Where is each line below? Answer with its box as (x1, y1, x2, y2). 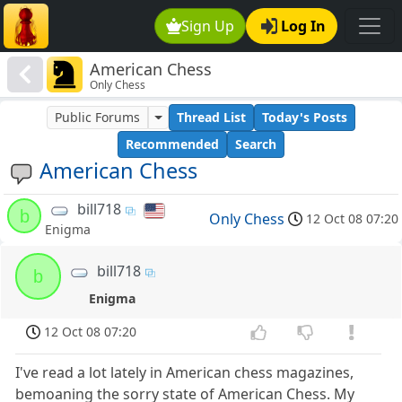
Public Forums (55, 109, 141, 127)
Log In (281, 16, 326, 36)
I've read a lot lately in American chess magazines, (15, 363, 354, 383)
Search (235, 135, 276, 153)
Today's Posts (261, 109, 347, 127)
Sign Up (181, 16, 235, 36)
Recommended (126, 135, 219, 153)
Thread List (176, 109, 246, 127)
